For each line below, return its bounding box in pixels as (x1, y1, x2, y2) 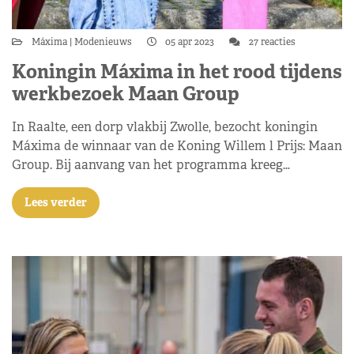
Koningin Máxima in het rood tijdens (12, 59, 342, 84)
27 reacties (247, 36, 296, 48)
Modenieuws (72, 36, 134, 48)
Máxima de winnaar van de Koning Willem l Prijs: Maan (12, 137, 342, 154)
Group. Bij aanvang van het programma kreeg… (12, 156, 290, 173)
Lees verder (24, 195, 87, 209)
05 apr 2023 (163, 36, 217, 48)
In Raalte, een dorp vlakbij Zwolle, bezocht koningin (12, 119, 318, 135)
